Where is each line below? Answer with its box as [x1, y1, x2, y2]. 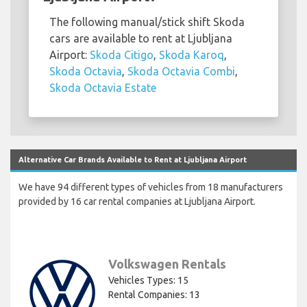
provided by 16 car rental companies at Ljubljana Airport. [19, 196, 256, 208]
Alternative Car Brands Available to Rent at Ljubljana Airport [19, 156, 247, 164]
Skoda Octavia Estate [49, 82, 156, 95]
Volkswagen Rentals [108, 257, 226, 271]
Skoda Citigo [90, 49, 153, 62]
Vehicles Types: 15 [108, 275, 188, 286]
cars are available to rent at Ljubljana [49, 32, 232, 45]
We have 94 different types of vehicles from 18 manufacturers [19, 182, 283, 193]
